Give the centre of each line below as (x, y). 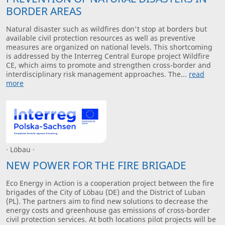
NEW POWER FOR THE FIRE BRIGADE (96, 165)
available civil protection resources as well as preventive (101, 38)
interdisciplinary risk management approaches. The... (97, 74)
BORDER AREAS (44, 11)
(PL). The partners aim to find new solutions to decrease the (107, 201)
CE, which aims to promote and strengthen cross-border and (108, 65)
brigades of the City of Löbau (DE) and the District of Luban (106, 192)
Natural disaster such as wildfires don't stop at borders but (106, 29)
